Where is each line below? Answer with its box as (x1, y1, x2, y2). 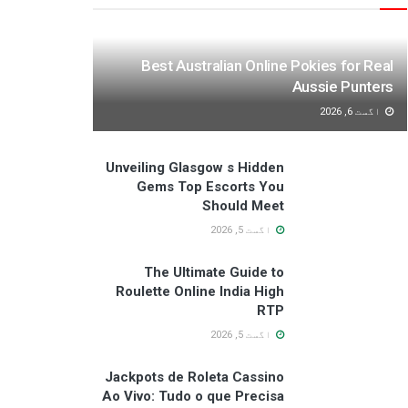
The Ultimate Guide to (144, 263, 284, 280)
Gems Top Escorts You (137, 178, 284, 195)
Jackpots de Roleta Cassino (105, 368, 284, 385)
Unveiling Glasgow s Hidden (106, 158, 284, 176)
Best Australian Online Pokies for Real (140, 56, 393, 75)
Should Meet (202, 197, 284, 214)
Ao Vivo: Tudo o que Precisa (102, 387, 284, 404)
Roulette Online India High (116, 282, 284, 300)
